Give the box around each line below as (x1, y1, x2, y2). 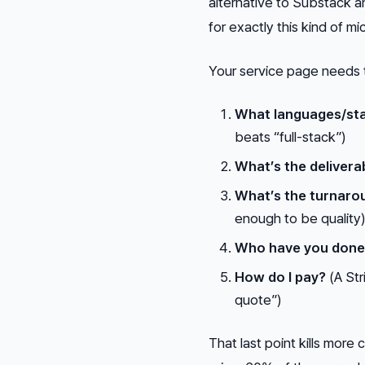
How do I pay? (235, 269, 326, 285)
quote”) (235, 292, 282, 308)
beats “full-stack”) (235, 129, 346, 145)
